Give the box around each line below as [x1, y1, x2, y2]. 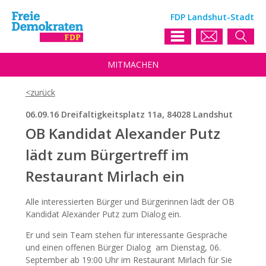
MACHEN [123, 59, 159, 70]
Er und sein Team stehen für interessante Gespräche [25, 229, 227, 241]
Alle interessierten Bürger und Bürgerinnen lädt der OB [25, 196, 235, 208]
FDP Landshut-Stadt [170, 11, 254, 23]
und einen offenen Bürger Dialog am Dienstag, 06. [25, 242, 221, 254]
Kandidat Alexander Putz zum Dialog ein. [25, 208, 181, 220]
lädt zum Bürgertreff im [25, 145, 189, 165]
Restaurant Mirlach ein [25, 166, 185, 186]
